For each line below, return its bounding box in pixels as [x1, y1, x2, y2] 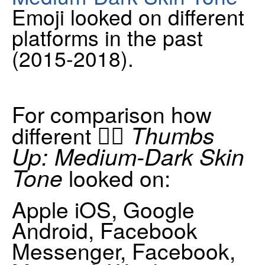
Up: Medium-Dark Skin [12, 139, 244, 172]
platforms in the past [12, 21, 203, 52]
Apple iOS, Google [12, 193, 195, 225]
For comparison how [12, 97, 212, 130]
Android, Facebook [12, 214, 198, 246]
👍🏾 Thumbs [97, 118, 214, 151]
